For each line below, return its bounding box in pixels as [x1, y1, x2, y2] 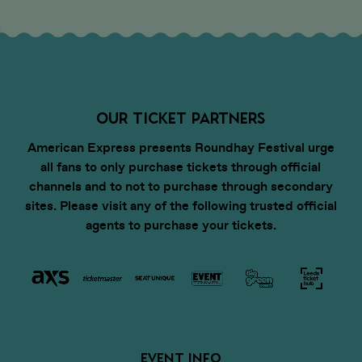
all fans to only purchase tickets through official [40, 158, 322, 175]
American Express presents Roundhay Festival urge [27, 138, 335, 156]
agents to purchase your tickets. [85, 216, 276, 234]
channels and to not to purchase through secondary [28, 177, 333, 195]
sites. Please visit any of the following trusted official [24, 196, 337, 214]
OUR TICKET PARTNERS [96, 111, 266, 126]
